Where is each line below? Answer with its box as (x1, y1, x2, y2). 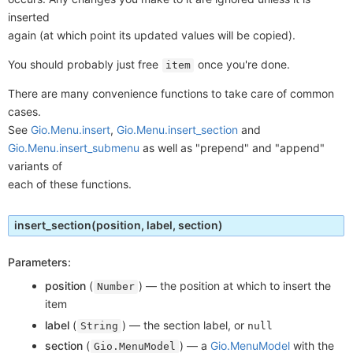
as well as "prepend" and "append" (139, 141, 325, 155)
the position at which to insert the (160, 279, 332, 293)
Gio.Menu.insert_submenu (8, 141, 139, 155)
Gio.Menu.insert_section (117, 123, 238, 137)
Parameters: (8, 255, 71, 269)
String (80, 319, 119, 332)
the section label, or (143, 318, 248, 332)
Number (97, 281, 136, 293)
